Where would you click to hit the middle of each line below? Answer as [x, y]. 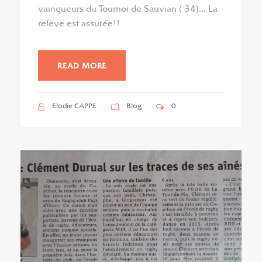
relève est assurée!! [79, 24]
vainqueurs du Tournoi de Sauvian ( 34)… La [128, 9]
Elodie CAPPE [74, 106]
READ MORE [82, 66]
